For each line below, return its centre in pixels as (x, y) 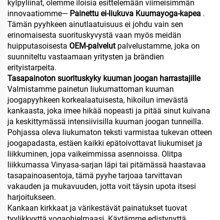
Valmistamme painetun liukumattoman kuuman (91, 89)
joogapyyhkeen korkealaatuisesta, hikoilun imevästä (98, 100)
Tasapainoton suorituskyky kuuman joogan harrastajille (104, 78)
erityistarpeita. (32, 67)
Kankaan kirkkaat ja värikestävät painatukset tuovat (97, 208)
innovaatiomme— (39, 13)
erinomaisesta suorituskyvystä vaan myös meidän (94, 35)
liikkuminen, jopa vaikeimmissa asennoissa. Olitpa (95, 154)
